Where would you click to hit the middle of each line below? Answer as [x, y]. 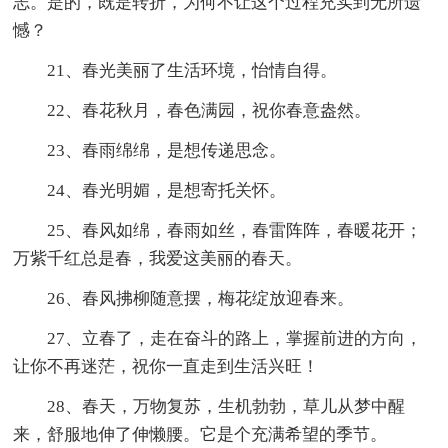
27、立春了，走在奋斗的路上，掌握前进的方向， [218, 338]
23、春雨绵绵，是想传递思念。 [150, 150]
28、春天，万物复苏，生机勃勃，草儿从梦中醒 [209, 406]
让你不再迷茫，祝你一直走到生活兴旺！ [166, 366]
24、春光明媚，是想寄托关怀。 [150, 190]
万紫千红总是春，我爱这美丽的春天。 [158, 258]
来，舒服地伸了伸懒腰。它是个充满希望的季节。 [200, 434]
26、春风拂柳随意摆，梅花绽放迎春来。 [184, 298]
